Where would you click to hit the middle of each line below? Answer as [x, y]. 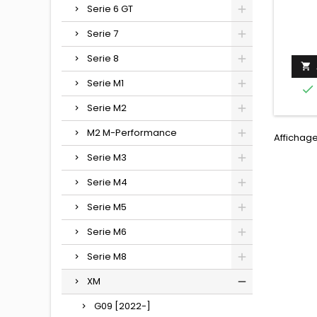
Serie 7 [103, 34]
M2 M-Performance [132, 133]
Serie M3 [107, 157]
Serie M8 [107, 257]
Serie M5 [107, 207]
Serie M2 [107, 108]
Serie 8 [103, 58]
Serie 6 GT [110, 9]
